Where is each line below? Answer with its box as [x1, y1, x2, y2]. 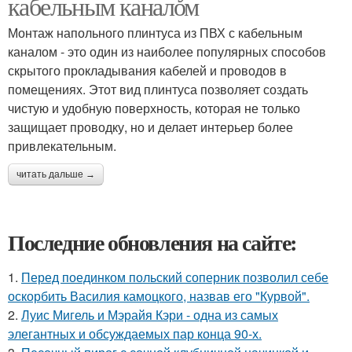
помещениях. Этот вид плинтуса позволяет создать [8, 80, 308, 98]
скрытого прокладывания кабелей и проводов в [8, 61, 287, 79]
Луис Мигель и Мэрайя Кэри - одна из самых [21, 306, 278, 324]
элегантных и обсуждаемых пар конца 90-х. [8, 324, 262, 343]
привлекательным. [8, 137, 116, 155]
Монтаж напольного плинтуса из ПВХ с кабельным [8, 24, 302, 42]
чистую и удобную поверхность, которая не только [8, 99, 300, 117]
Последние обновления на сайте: [8, 226, 297, 258]
